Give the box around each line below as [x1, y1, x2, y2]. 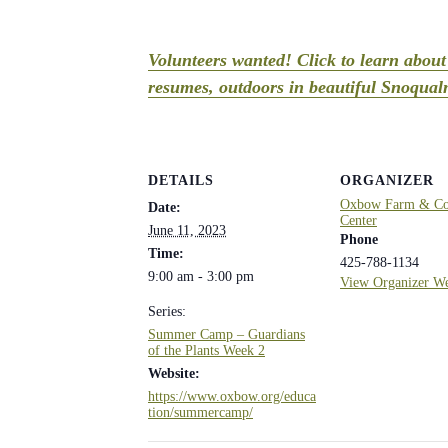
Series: [148, 303, 186, 319]
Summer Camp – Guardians [148, 326, 305, 342]
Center [340, 212, 377, 228]
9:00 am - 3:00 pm [148, 268, 254, 284]
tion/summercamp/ [148, 404, 253, 420]
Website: [148, 365, 200, 381]
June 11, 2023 [148, 222, 226, 238]
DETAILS [148, 172, 214, 188]
